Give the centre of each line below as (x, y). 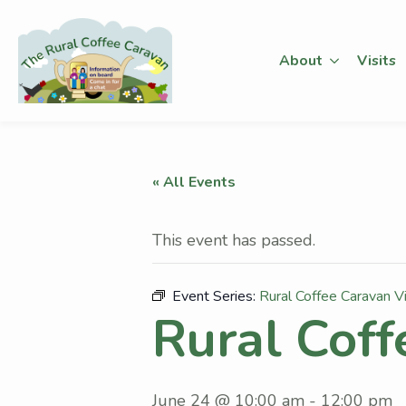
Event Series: (216, 296)
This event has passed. (234, 240)
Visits (376, 60)
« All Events (194, 182)
